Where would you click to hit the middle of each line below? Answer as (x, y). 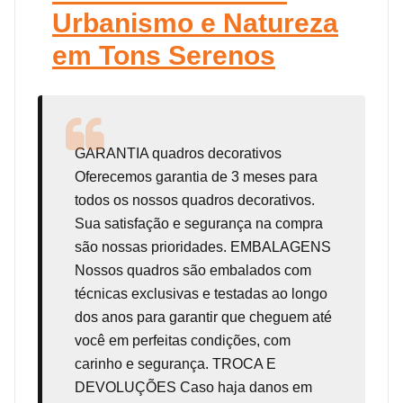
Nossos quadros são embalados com (193, 270)
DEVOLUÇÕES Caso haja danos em (193, 387)
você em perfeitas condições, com (183, 340)
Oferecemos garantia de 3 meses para (196, 176)
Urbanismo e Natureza (195, 22)
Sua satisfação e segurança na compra (199, 223)
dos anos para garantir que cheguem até (203, 317)
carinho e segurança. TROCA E (175, 363)
